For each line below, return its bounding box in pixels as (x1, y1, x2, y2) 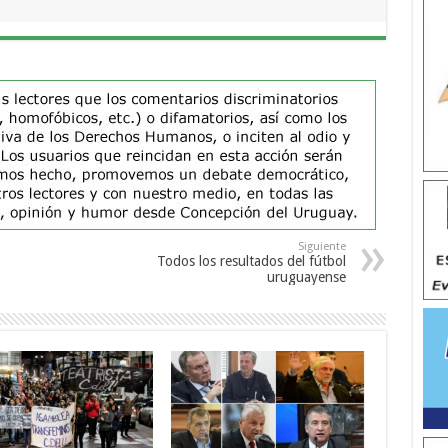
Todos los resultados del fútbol (156, 253, 346, 270)
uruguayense (266, 269, 346, 286)
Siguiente (297, 240, 346, 254)
